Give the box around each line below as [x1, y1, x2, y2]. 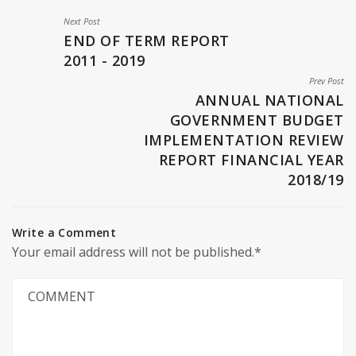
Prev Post [309, 75, 344, 87]
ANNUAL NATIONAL [195, 91, 344, 110]
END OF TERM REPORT [64, 31, 230, 50]
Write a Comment [12, 225, 117, 240]
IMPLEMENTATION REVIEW [143, 130, 344, 149]
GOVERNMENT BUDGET [169, 110, 344, 130]
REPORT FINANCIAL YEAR [158, 150, 344, 169]
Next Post [64, 15, 100, 27]
